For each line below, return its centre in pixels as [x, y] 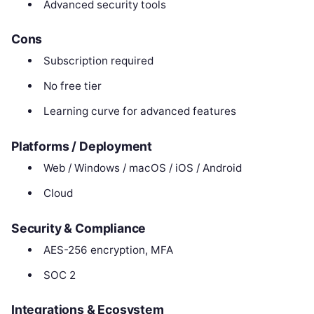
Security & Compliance [79, 228]
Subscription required [98, 61]
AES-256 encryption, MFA [108, 250]
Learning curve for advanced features [139, 111]
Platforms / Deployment [82, 146]
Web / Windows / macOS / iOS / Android [142, 168]
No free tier [72, 86]
